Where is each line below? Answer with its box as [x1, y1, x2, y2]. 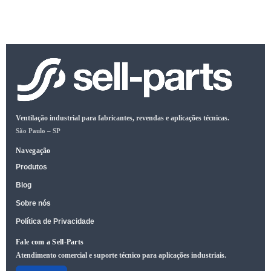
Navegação [16, 146, 51, 155]
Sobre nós [16, 199, 51, 208]
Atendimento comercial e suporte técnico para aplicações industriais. [16, 251, 226, 260]
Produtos [16, 163, 47, 172]
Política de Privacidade [16, 217, 94, 226]
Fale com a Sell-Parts [16, 238, 84, 247]
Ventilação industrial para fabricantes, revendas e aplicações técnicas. [16, 114, 229, 123]
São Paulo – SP [16, 127, 60, 135]
